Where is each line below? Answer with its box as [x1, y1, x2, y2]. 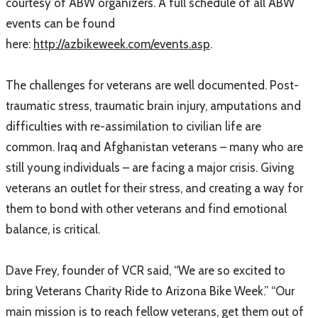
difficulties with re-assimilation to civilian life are [6, 119, 261, 133]
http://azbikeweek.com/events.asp [33, 36, 210, 51]
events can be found [6, 16, 115, 31]
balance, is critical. [6, 221, 100, 236]
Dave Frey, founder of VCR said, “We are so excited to [6, 263, 285, 278]
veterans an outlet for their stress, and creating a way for [6, 180, 303, 195]
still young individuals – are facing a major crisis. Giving [6, 160, 294, 175]
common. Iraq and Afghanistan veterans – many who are [6, 139, 303, 154]
